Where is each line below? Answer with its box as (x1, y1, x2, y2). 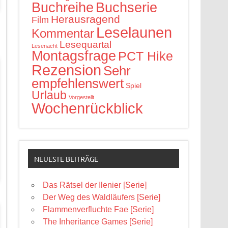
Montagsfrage (32, 48, 117, 64)
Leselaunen (96, 23, 173, 41)
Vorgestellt (69, 94, 95, 100)
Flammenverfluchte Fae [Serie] (43, 205, 154, 214)
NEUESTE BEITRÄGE (34, 154, 98, 163)
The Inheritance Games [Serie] (43, 217, 153, 226)
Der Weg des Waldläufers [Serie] (43, 193, 161, 202)
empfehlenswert (32, 76, 124, 91)
